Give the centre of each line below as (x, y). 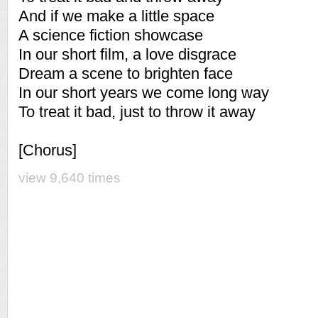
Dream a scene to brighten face (126, 73)
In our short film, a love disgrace (127, 54)
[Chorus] (48, 150)
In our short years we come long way (144, 93)
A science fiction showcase (111, 35)
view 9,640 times (70, 178)
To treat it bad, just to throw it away (137, 112)
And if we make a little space (116, 16)
